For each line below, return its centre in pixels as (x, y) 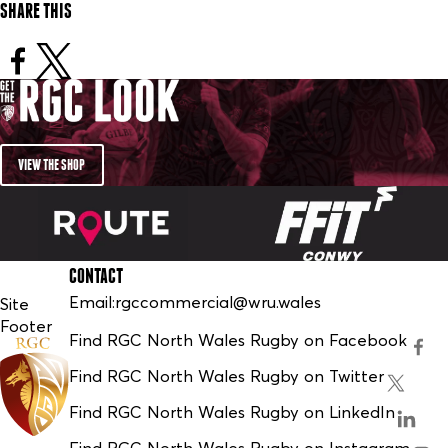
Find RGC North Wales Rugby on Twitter (227, 376)
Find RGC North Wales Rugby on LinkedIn (232, 412)
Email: (92, 301)
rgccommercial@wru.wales (218, 301)
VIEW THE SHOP (52, 164)
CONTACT (96, 275)
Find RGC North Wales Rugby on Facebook (238, 340)
